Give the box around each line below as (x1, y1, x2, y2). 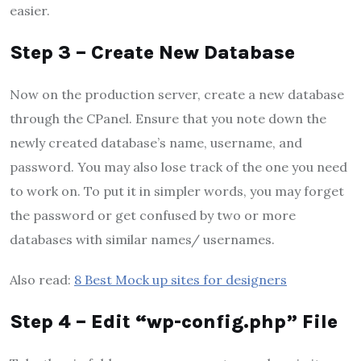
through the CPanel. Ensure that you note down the (10, 110, 326, 127)
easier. (10, 2, 50, 19)
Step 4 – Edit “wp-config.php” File (10, 310, 338, 334)
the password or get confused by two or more (10, 207, 296, 224)
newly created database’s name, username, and (10, 135, 302, 151)
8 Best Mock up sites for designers (74, 272, 287, 288)
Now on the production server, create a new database (10, 86, 344, 103)
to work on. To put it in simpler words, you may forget (10, 183, 344, 200)
